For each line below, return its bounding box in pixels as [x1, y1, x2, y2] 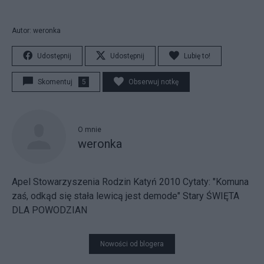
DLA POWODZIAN [12, 204, 87, 216]
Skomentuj [38, 78, 72, 86]
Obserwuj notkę [128, 78, 179, 86]
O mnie [78, 125, 101, 134]
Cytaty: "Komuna [183, 176, 249, 187]
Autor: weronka [12, 27, 61, 35]
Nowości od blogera [100, 240, 164, 248]
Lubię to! [184, 52, 210, 60]
